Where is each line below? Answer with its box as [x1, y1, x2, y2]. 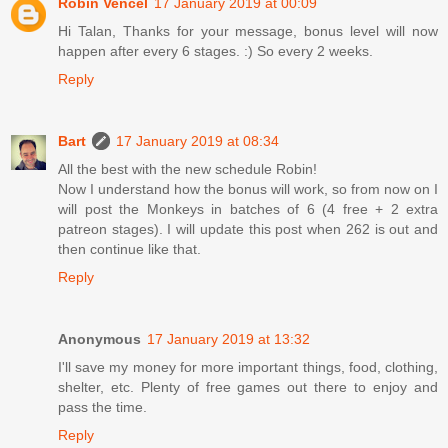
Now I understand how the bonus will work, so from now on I [58, 180, 438, 197]
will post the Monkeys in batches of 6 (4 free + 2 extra [58, 200, 438, 217]
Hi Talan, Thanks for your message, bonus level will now [58, 22, 438, 39]
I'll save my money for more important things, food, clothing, [58, 358, 438, 375]
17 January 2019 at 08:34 [116, 132, 279, 149]
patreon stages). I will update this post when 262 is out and [58, 220, 438, 237]
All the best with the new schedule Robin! [58, 160, 317, 177]
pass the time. [58, 398, 147, 415]
